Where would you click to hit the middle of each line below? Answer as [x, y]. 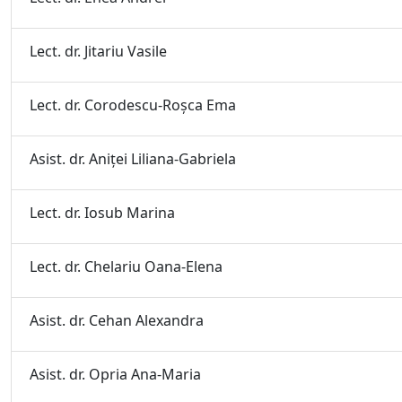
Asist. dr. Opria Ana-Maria [115, 374]
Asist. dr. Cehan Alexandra [117, 320]
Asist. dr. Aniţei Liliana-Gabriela [133, 159]
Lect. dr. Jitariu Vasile [98, 51]
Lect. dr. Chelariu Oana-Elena [126, 267]
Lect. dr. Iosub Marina [102, 213]
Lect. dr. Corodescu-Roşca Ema [133, 105]
